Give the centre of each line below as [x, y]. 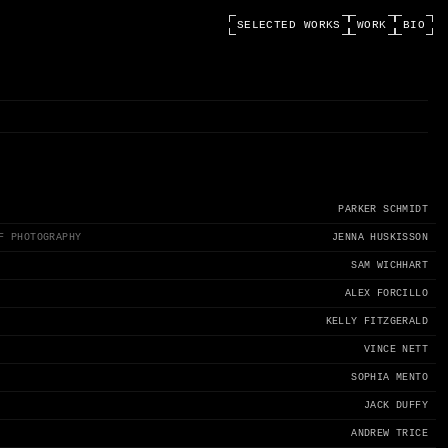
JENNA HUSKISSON [379, 237]
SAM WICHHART [389, 265]
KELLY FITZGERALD [376, 321]
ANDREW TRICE [389, 433]
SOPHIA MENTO [389, 377]
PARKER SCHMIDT [383, 209]
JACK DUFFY [395, 405]
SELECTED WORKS [288, 25]
